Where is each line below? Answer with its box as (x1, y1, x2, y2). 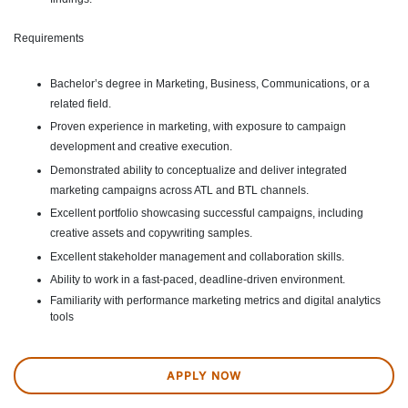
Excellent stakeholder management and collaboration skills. (50, 250, 344, 263)
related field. (50, 97, 111, 110)
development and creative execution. (50, 140, 232, 154)
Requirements (14, 31, 84, 45)
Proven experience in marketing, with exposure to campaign (50, 120, 346, 134)
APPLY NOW (166, 368, 242, 382)
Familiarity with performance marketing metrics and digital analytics (50, 293, 381, 307)
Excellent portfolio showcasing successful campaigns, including (50, 207, 363, 220)
